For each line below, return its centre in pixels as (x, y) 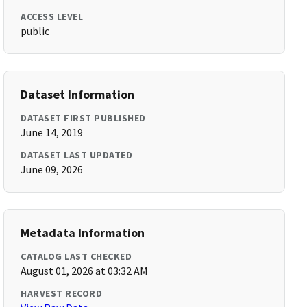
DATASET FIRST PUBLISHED (83, 118)
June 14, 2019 (52, 132)
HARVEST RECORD (62, 293)
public (35, 31)
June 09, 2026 (52, 169)
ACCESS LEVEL (52, 16)
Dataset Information (78, 94)
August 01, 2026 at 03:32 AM (85, 271)
